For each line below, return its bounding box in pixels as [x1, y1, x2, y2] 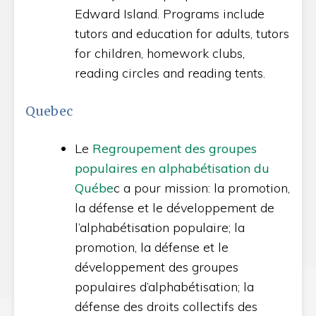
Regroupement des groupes [92, 140, 257, 157]
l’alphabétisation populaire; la [75, 219, 245, 236]
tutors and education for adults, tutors [75, 25, 289, 42]
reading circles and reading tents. [75, 65, 265, 81]
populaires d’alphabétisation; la [75, 279, 254, 295]
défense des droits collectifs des [75, 298, 257, 315]
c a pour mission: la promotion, [114, 180, 290, 196]
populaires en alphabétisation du [75, 160, 269, 176]
